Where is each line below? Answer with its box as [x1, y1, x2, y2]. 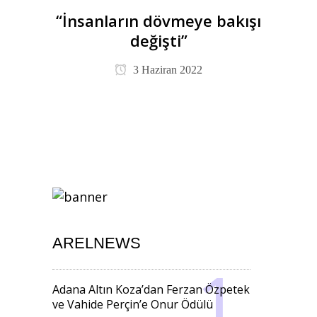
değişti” [129, 30, 188, 51]
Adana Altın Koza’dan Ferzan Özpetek [52, 282, 250, 297]
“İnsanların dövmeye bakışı [56, 10, 261, 31]
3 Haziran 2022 [130, 64, 202, 76]
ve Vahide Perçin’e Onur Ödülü [52, 296, 213, 312]
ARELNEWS [52, 234, 141, 252]
